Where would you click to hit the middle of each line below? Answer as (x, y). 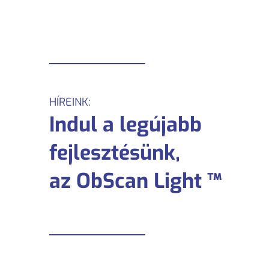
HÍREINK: (70, 102)
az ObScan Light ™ (135, 181)
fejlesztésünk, (115, 153)
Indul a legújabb (125, 125)
